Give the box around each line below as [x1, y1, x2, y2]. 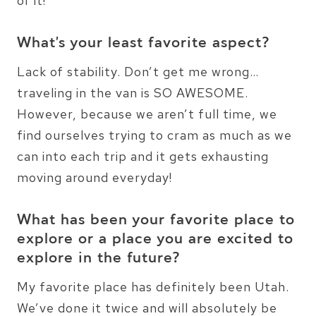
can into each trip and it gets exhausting [17, 147, 269, 164]
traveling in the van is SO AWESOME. [17, 84, 248, 101]
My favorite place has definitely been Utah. [17, 278, 289, 295]
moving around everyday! [17, 169, 172, 186]
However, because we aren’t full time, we [17, 105, 277, 122]
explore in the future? [17, 248, 181, 269]
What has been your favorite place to [17, 209, 295, 231]
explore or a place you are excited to [17, 229, 293, 250]
